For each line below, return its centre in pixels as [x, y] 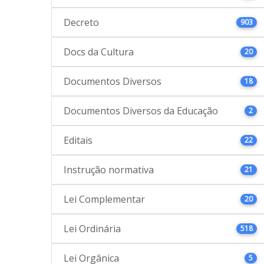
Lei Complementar [104, 199]
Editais [78, 140]
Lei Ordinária [92, 228]
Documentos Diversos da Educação [141, 110]
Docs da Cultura [99, 52]
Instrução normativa [109, 169]
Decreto [81, 22]
